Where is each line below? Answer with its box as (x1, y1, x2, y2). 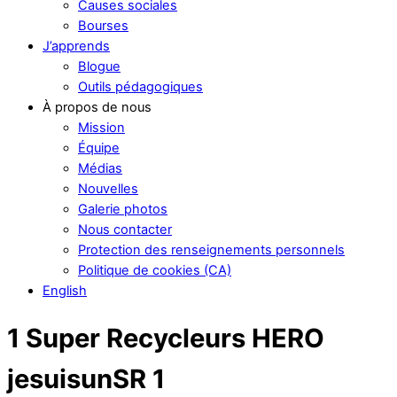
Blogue (78, 58, 121, 74)
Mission (78, 119, 125, 136)
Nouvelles (78, 180, 138, 197)
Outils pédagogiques (78, 78, 203, 95)
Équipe (78, 139, 120, 156)
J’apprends (43, 37, 110, 54)
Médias (78, 160, 122, 176)
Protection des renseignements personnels (78, 241, 345, 258)
